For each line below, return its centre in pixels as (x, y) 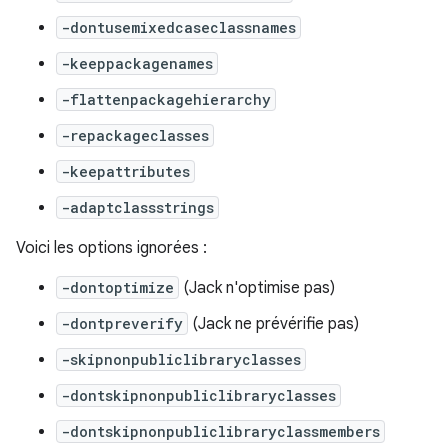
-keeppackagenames (137, 63)
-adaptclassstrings (137, 207)
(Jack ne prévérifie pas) (273, 323)
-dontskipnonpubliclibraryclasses (198, 395)
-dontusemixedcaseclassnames (178, 27)
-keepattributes (125, 171)
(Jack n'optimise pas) (257, 287)
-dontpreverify (122, 323)
